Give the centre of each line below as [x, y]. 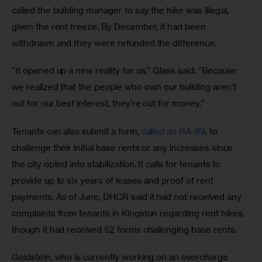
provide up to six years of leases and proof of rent [114, 180]
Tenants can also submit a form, [77, 131]
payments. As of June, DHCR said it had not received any [128, 196]
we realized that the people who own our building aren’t [125, 87]
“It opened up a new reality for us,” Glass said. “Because [125, 71]
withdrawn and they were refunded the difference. [115, 43]
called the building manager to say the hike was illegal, [121, 10]
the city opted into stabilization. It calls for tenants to [118, 164]
